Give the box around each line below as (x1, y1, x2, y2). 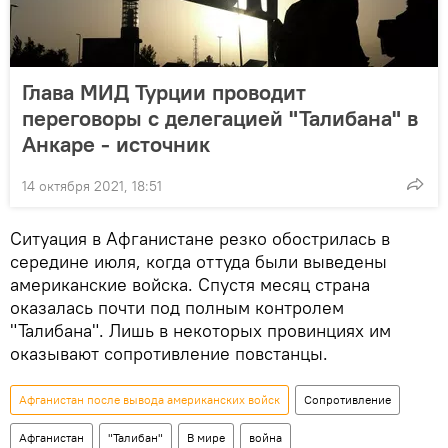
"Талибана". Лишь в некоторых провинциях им (10, 319, 391, 342)
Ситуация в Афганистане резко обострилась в (10, 227, 390, 250)
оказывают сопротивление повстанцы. (10, 342, 328, 365)
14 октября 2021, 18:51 (22, 177, 162, 195)
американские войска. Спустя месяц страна (10, 273, 370, 296)
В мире (187, 430, 225, 445)
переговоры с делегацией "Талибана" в (22, 104, 418, 132)
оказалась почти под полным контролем (10, 296, 344, 319)
